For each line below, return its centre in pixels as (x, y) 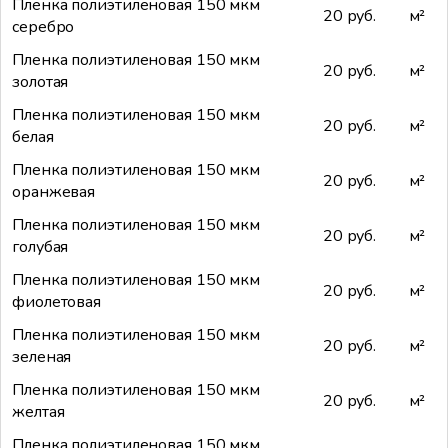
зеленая (42, 357)
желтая (38, 412)
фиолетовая (56, 302)
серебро (43, 27)
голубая (40, 247)
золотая (40, 82)
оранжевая (54, 192)
